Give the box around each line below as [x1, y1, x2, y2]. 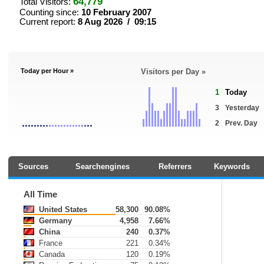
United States [37, 205, 87, 214]
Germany [37, 216, 72, 225]
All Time [24, 190, 57, 199]
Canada [37, 250, 65, 259]
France [37, 239, 62, 247]
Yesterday [225, 104, 259, 112]
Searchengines [75, 162, 130, 171]
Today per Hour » [21, 67, 74, 74]
